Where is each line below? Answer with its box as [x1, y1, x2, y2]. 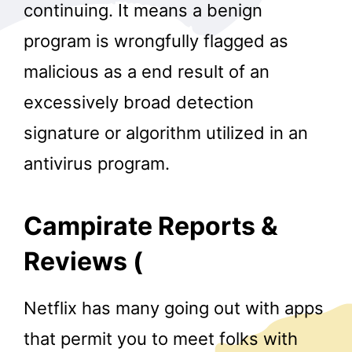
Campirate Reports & [24, 210, 278, 241]
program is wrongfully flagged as [24, 31, 288, 52]
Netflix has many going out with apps [24, 298, 324, 319]
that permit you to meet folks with [24, 328, 298, 350]
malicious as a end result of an [24, 61, 269, 82]
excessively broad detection [24, 92, 254, 113]
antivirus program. [24, 153, 170, 174]
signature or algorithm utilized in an [24, 123, 308, 144]
